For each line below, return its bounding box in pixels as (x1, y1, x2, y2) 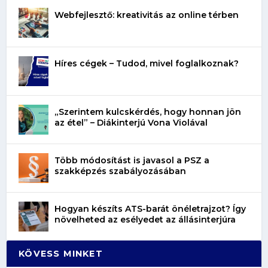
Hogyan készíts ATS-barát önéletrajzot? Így (54, 203, 246, 214)
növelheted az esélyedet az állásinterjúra (54, 214, 236, 225)
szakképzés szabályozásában (54, 165, 187, 176)
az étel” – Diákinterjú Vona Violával (54, 117, 208, 128)
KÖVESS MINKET (19, 248, 103, 259)
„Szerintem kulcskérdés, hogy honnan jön (54, 106, 242, 117)
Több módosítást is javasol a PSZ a (54, 154, 210, 166)
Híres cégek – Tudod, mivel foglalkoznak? (54, 57, 239, 69)
